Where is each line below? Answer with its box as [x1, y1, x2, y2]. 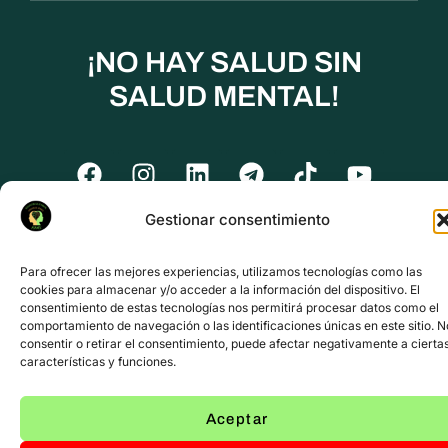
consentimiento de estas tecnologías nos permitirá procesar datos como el [20, 300, 439, 315]
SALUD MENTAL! [109, 81, 339, 113]
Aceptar [205, 410, 269, 427]
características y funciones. [20, 354, 176, 369]
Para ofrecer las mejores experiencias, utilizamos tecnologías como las [20, 264, 422, 279]
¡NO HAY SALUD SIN [86, 47, 362, 79]
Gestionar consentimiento [144, 209, 330, 229]
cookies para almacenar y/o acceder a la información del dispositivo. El [20, 282, 420, 297]
